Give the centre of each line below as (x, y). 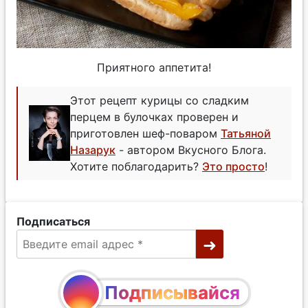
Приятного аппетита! (154, 67)
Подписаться (53, 221)
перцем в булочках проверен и (154, 117)
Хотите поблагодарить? (136, 166)
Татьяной (246, 133)
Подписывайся (172, 292)
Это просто (233, 166)
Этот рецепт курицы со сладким (159, 100)
